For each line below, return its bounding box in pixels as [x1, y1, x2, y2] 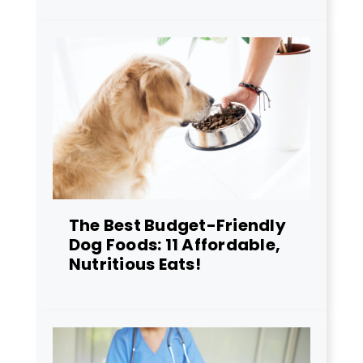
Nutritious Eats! [69, 252, 201, 275]
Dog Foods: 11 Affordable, [69, 233, 281, 256]
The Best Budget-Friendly [69, 213, 286, 237]
